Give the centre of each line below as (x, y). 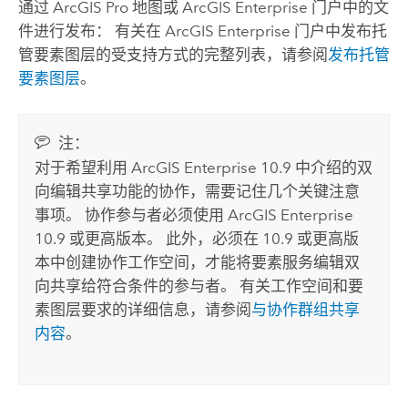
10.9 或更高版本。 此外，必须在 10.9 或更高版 (197, 238)
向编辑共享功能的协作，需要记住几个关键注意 (198, 191)
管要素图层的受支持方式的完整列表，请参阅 (173, 54)
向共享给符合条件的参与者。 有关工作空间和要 (199, 286)
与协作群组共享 (306, 309)
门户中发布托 (338, 31)
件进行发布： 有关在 (91, 31)
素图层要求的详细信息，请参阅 (143, 309)
